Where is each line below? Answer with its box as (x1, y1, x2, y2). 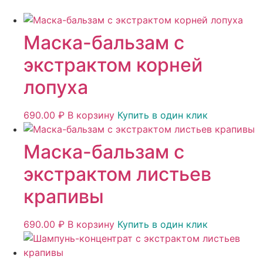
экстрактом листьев (23, 163, 211, 186)
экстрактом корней (23, 53, 203, 77)
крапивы (23, 185, 104, 208)
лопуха (23, 76, 88, 99)
